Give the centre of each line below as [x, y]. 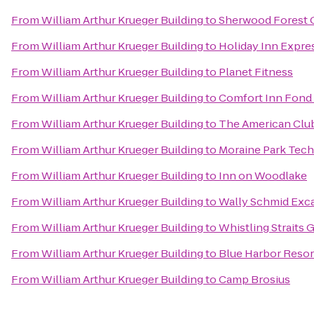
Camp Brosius [254, 279]
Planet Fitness [256, 72]
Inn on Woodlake [263, 176]
